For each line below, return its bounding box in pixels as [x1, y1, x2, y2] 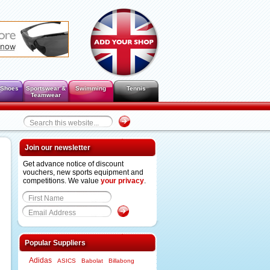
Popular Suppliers [25, 239, 86, 247]
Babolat [81, 257, 103, 264]
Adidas [29, 256, 52, 265]
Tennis [126, 85, 146, 92]
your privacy [101, 177, 144, 185]
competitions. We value [23, 177, 101, 185]
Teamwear [30, 92, 61, 98]
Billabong [108, 257, 134, 264]
